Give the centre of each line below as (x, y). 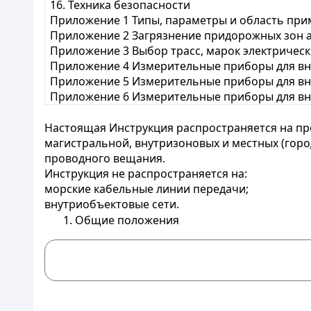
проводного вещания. (105, 158)
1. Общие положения (121, 220)
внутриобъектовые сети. (112, 204)
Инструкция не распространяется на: (146, 174)
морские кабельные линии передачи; (146, 189)
